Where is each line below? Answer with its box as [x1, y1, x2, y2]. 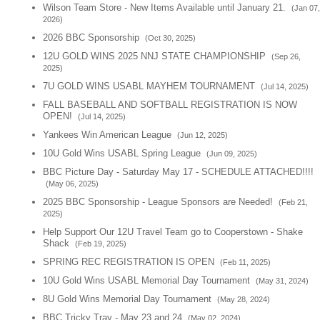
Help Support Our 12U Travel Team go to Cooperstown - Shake [43, 226, 303, 237]
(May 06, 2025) [46, 179, 99, 188]
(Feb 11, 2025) [220, 258, 271, 266]
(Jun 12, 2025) [177, 131, 228, 139]
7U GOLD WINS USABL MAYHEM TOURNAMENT [43, 81, 258, 91]
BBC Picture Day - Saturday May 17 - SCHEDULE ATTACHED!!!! [43, 166, 314, 177]
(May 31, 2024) [256, 276, 309, 285]
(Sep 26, [271, 52, 301, 61]
